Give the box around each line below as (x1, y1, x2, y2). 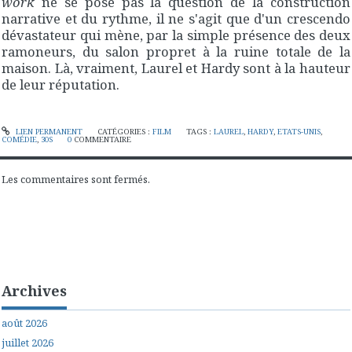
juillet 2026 (2, 335, 53, 350)
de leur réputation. (2, 75, 119, 94)
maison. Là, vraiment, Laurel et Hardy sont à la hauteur (2, 59, 350, 78)
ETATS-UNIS (277, 126, 321, 137)
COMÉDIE (2, 134, 37, 145)
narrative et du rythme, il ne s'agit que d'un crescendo (2, 9, 350, 28)
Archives (2, 281, 67, 301)
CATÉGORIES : (97, 126, 152, 137)
